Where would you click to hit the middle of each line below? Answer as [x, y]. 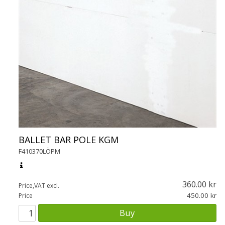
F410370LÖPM [39, 151]
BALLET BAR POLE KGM [68, 140]
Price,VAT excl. [39, 185]
